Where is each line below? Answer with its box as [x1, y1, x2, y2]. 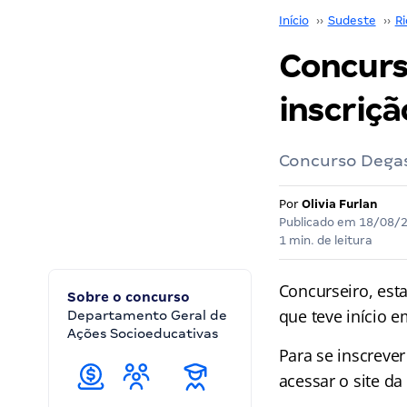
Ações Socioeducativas [67, 326, 222, 341]
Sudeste [327, 14, 376, 27]
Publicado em [278, 215, 359, 229]
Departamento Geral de [67, 308, 227, 323]
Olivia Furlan [301, 197, 378, 211]
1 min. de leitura [278, 233, 372, 247]
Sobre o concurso [67, 290, 190, 304]
